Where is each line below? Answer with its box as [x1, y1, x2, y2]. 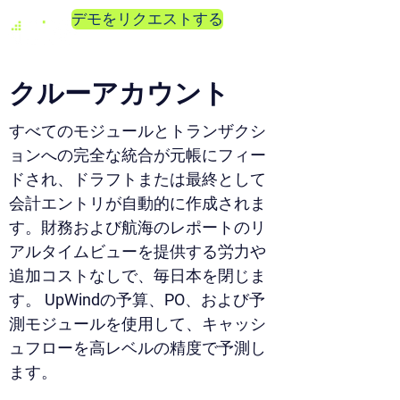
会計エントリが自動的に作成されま [9, 194, 266, 212]
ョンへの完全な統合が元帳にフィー [9, 146, 266, 164]
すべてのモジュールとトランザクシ [9, 121, 266, 140]
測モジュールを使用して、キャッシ [9, 314, 266, 333]
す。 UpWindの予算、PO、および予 [9, 290, 265, 309]
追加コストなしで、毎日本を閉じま [9, 266, 266, 285]
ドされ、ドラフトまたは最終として [9, 170, 266, 188]
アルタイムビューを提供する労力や [9, 242, 266, 261]
